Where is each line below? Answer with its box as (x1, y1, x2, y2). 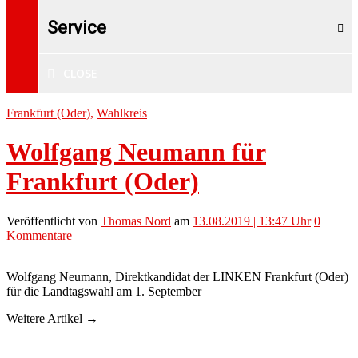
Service (47, 18, 106, 38)
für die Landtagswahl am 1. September (6, 284, 201, 298)
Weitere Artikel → (6, 311, 98, 325)
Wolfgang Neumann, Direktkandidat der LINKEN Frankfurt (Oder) (6, 269, 348, 284)
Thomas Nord (101, 213, 171, 228)
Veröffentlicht (6, 213, 75, 228)
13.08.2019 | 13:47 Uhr (193, 213, 311, 228)
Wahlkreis (97, 106, 147, 120)
